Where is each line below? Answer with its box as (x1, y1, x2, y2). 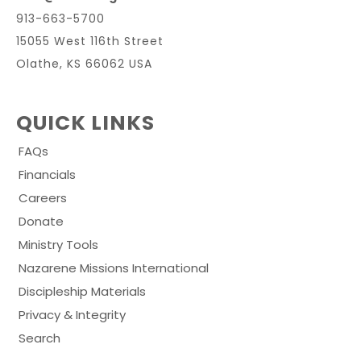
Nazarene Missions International (19, 259, 209, 276)
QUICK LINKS (16, 108, 155, 137)
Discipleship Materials (19, 282, 146, 300)
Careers (19, 189, 67, 206)
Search (19, 329, 60, 346)
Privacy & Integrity (19, 305, 126, 323)
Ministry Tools (19, 235, 98, 253)
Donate (19, 212, 64, 230)
